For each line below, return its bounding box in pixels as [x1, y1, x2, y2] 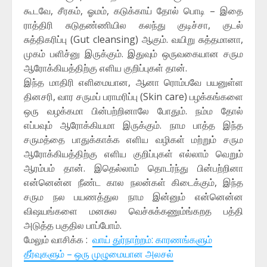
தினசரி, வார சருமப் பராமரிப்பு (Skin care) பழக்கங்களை [24, 90, 243, 104]
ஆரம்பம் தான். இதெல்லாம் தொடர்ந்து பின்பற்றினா [24, 162, 243, 175]
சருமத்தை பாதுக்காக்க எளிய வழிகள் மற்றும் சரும [24, 133, 243, 147]
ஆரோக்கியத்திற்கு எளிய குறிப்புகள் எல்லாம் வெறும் [24, 147, 243, 161]
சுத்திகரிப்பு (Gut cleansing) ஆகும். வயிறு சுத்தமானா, [24, 33, 243, 46]
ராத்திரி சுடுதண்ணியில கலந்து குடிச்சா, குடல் [24, 18, 243, 32]
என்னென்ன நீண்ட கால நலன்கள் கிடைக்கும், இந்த [24, 176, 243, 190]
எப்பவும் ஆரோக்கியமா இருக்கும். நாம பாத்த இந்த [24, 119, 243, 132]
